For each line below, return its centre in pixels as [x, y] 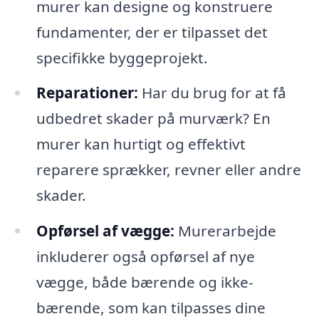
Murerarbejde [225, 231]
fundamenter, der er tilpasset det [152, 32]
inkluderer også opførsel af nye [145, 257]
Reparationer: [87, 93]
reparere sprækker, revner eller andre [168, 170]
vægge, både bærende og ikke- [145, 282]
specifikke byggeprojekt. [122, 57]
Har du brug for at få [212, 93]
